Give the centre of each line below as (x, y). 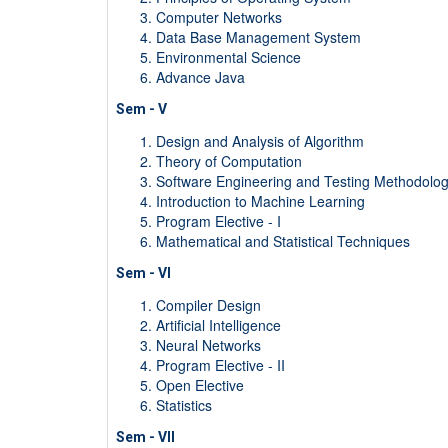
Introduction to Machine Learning (260, 201)
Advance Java (200, 77)
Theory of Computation (228, 161)
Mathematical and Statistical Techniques (282, 241)
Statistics (183, 405)
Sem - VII (145, 437)
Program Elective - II (220, 365)
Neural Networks (208, 345)
